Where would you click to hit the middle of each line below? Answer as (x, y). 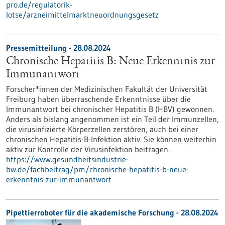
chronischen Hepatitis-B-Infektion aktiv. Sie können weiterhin (111, 139)
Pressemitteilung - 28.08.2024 (59, 48)
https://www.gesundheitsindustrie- (67, 159)
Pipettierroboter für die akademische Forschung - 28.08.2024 (112, 212)
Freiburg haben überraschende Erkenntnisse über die (98, 99)
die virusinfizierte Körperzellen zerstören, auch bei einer (102, 129)
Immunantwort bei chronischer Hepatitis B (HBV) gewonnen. (110, 109)
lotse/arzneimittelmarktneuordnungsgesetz (82, 15)
